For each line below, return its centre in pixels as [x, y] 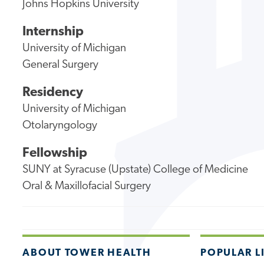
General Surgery [61, 65]
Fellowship [55, 153]
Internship [53, 32]
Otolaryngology [60, 126]
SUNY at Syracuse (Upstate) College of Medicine [136, 170]
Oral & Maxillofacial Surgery [87, 186]
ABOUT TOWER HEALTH [87, 253]
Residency [53, 93]
